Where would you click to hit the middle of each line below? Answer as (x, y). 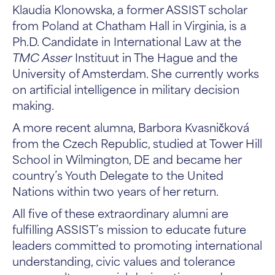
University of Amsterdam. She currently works (136, 73)
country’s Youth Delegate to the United (118, 175)
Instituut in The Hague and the (155, 57)
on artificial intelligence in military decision (126, 89)
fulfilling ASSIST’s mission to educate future (129, 229)
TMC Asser (42, 57)
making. (33, 105)
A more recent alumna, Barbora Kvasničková (131, 127)
